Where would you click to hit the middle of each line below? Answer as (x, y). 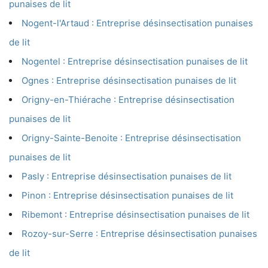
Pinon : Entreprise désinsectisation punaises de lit (127, 196)
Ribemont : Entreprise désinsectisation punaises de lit (135, 215)
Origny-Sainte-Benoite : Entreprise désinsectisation (131, 138)
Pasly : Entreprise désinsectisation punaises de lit (127, 176)
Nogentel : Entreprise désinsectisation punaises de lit (135, 62)
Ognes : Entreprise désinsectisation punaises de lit (129, 81)
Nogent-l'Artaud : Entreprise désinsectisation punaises (137, 23)
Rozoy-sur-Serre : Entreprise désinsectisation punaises (139, 234)
